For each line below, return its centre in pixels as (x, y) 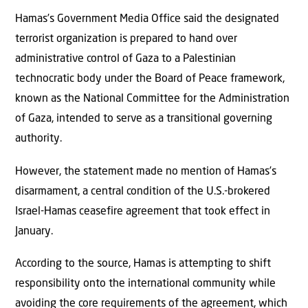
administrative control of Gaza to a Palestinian (125, 59)
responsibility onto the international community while (145, 284)
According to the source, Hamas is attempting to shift (143, 264)
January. (34, 231)
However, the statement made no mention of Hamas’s (146, 172)
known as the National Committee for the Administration (152, 99)
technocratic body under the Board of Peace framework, (150, 79)
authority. (38, 139)
